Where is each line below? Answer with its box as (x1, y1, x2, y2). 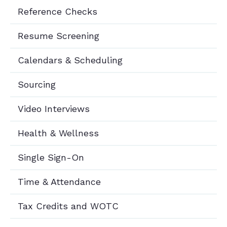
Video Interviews (18, 103, 90, 114)
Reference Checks (18, 6, 97, 17)
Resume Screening (18, 30, 99, 41)
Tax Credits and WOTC (18, 201, 119, 211)
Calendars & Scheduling (18, 55, 123, 65)
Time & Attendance (18, 176, 101, 187)
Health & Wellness (18, 128, 99, 138)
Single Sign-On (18, 152, 84, 163)
